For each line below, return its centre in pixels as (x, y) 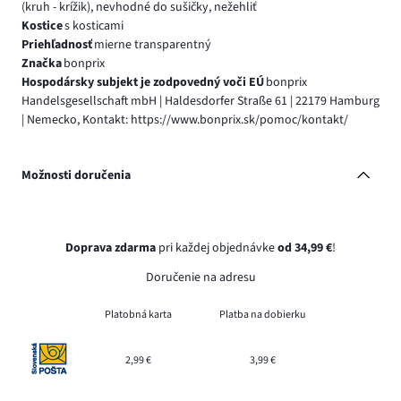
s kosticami (94, 26)
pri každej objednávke (217, 248)
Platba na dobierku (263, 315)
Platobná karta (138, 315)
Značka (42, 63)
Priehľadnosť (57, 44)
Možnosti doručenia (76, 175)
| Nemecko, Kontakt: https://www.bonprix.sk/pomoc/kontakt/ (185, 119)
